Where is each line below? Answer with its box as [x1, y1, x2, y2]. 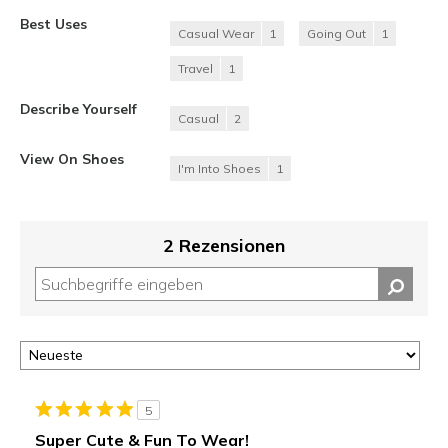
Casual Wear [178, 26, 254, 42]
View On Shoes [20, 150, 124, 168]
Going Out [307, 26, 366, 42]
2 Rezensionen [163, 234, 285, 258]
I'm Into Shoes [178, 161, 261, 177]
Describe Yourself [20, 100, 137, 118]
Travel [178, 61, 213, 77]
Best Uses [20, 15, 87, 33]
